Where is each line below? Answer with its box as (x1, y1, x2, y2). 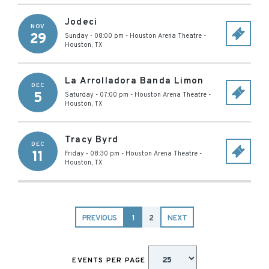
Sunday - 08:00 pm (65, 32, 124, 40)
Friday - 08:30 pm (65, 150, 119, 158)
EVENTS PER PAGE (72, 256, 148, 265)
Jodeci (65, 17, 98, 28)
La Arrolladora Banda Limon (65, 76, 204, 87)
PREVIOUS (82, 214, 118, 223)
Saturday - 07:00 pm (65, 91, 128, 99)
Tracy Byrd (65, 134, 118, 146)
